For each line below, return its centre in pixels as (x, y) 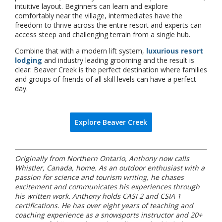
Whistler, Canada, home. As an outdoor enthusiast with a (110, 167)
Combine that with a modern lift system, (81, 51)
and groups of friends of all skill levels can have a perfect (106, 79)
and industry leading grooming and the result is (118, 60)
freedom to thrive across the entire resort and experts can (108, 25)
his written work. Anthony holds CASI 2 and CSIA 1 (98, 196)
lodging (28, 60)
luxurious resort (175, 51)
